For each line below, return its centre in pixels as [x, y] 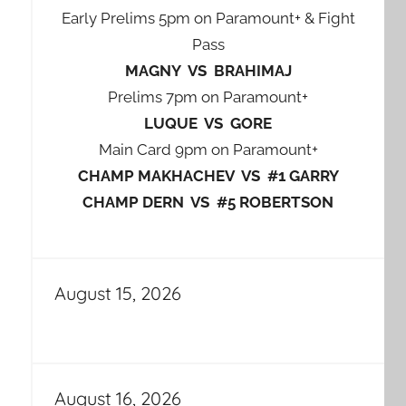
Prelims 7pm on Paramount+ [208, 97]
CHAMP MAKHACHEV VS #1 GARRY [208, 176]
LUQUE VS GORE [208, 124]
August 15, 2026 [117, 293]
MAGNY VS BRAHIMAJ [208, 71]
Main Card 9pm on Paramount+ [208, 150]
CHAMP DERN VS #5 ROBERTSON [208, 203]
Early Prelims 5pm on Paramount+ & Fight [208, 19]
